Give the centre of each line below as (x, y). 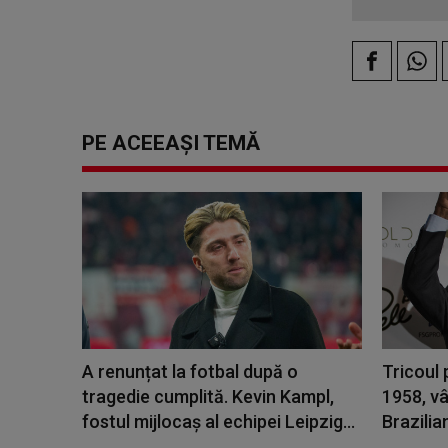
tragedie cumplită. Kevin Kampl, (208, 396)
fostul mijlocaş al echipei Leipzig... (218, 421)
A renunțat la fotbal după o (190, 371)
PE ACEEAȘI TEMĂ (171, 143)
